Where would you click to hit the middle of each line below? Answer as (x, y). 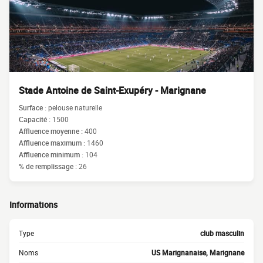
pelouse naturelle (75, 107)
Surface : (33, 107)
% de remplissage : (49, 166)
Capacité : (36, 119)
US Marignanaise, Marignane (198, 252)
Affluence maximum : (53, 143)
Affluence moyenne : (52, 131)
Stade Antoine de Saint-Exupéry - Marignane (112, 90)
